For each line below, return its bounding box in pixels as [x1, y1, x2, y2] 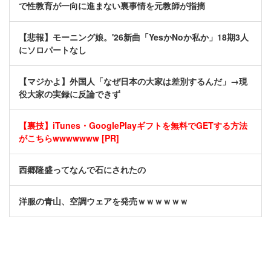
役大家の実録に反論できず [19, 88, 120, 100]
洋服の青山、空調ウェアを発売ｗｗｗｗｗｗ [19, 195, 188, 207]
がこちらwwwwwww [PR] [19, 132, 119, 145]
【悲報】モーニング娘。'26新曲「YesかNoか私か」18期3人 [19, 31, 249, 44]
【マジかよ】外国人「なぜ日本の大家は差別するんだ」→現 [19, 75, 247, 88]
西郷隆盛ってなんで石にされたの [19, 163, 146, 176]
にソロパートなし [19, 44, 87, 56]
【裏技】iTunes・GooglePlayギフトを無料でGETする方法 [19, 119, 247, 132]
